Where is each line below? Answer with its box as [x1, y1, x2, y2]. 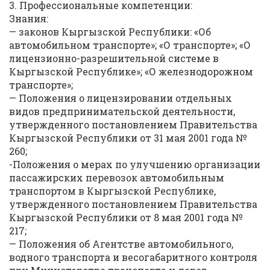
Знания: [9, 12, 48, 25]
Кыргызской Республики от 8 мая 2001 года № [9, 211, 242, 224]
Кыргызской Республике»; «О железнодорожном [9, 65, 253, 78]
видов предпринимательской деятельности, [9, 105, 235, 118]
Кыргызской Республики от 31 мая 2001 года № [9, 131, 246, 144]
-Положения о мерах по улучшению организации [9, 158, 260, 171]
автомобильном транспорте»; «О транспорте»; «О [9, 39, 251, 51]
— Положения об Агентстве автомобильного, [9, 237, 233, 250]
